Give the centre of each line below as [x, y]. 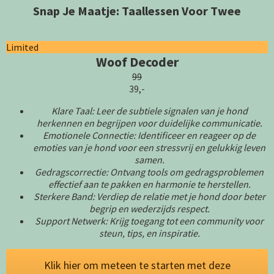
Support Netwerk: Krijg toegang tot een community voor [149, 220]
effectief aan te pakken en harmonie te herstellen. [149, 184]
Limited [22, 47]
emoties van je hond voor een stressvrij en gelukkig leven [149, 147]
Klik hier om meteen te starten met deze [137, 265]
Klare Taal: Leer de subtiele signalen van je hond [149, 110]
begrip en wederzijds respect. [149, 208]
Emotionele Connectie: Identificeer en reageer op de [149, 135]
